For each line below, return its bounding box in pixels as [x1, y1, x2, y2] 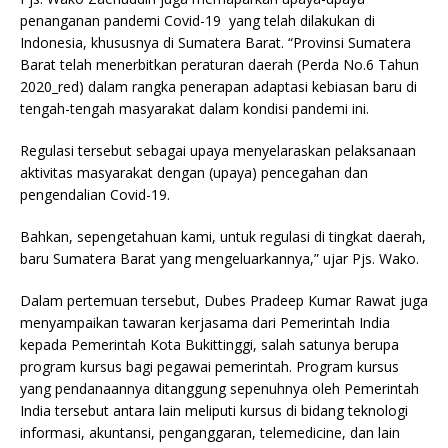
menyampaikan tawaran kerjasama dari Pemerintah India [20, 312, 390, 332]
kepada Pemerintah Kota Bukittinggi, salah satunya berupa [20, 334, 399, 354]
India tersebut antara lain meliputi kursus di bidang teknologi [20, 400, 408, 420]
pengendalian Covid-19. [20, 184, 170, 204]
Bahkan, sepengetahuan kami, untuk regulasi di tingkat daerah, [20, 226, 426, 246]
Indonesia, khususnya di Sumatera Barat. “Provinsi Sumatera [20, 32, 411, 52]
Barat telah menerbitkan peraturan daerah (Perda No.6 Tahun [20, 54, 419, 74]
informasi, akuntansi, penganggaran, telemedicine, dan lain [20, 422, 400, 442]
